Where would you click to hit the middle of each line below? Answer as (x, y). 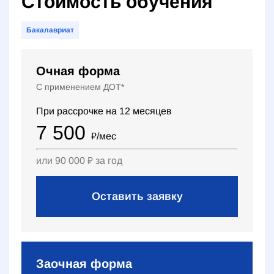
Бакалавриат (50, 30)
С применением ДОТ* (80, 87)
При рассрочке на (78, 111)
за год (109, 160)
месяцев (152, 111)
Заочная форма (84, 264)
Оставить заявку (137, 197)
